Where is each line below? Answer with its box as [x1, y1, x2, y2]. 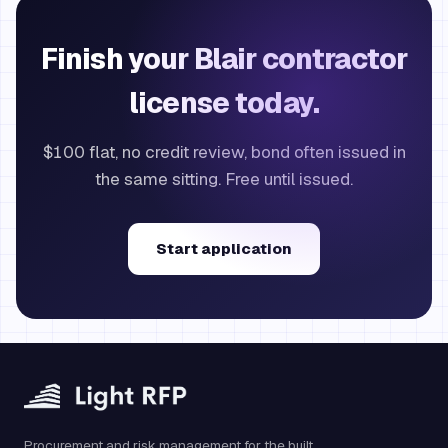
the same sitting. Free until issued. [95, 168, 353, 190]
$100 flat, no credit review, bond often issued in [42, 141, 406, 163]
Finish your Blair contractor [40, 41, 408, 77]
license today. [128, 85, 320, 121]
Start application [156, 239, 292, 258]
